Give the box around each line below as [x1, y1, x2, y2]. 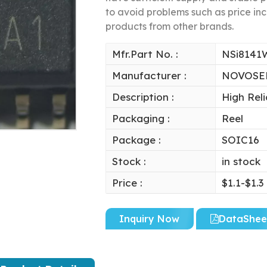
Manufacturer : [111, 69, 187, 82]
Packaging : [111, 112, 170, 125]
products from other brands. [105, 20, 234, 33]
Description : [111, 91, 174, 104]
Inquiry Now [119, 213, 180, 225]
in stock [221, 155, 260, 168]
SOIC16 [221, 133, 259, 147]
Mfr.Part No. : [111, 48, 178, 61]
